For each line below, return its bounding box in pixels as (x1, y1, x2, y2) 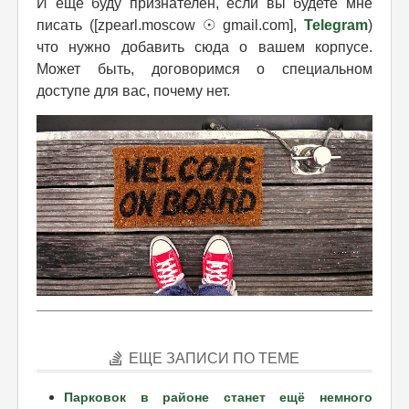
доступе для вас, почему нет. (37, 82, 230, 99)
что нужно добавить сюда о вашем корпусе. (37, 38, 372, 55)
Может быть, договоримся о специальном (37, 60, 372, 77)
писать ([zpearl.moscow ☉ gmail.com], (37, 16, 304, 33)
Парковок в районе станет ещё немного (64, 389, 372, 404)
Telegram (304, 16, 368, 33)
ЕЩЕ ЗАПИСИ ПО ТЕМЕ (129, 350, 299, 366)
